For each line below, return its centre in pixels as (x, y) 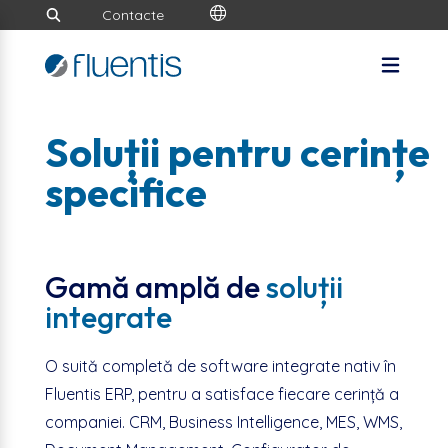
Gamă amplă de (155, 287)
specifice (125, 192)
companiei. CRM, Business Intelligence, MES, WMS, (223, 422)
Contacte (133, 15)
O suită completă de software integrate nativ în (220, 366)
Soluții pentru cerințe (237, 152)
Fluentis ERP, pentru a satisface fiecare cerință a (221, 394)
